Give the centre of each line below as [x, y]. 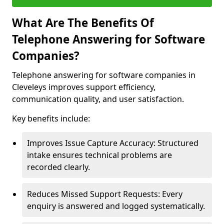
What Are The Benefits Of [83, 23]
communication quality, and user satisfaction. [98, 99]
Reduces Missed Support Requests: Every [105, 194]
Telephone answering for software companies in [104, 75]
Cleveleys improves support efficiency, [84, 87]
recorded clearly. [58, 167]
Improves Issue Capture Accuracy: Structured [113, 143]
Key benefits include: [51, 118]
